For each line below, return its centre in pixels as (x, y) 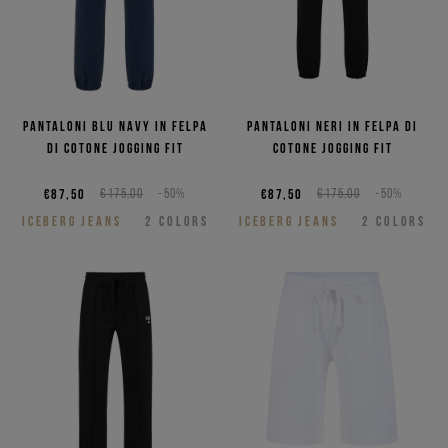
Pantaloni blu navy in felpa (115, 126)
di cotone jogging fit (115, 148)
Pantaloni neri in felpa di (332, 126)
